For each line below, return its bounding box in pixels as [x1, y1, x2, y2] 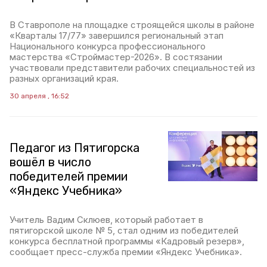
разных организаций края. [10, 73, 119, 84]
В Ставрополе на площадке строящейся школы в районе [10, 19, 254, 30]
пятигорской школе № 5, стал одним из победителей [10, 225, 238, 236]
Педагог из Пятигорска [10, 141, 139, 155]
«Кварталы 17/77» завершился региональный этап [10, 30, 223, 41]
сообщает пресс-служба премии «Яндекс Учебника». [10, 246, 242, 257]
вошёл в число [10, 155, 91, 169]
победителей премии [10, 169, 128, 184]
